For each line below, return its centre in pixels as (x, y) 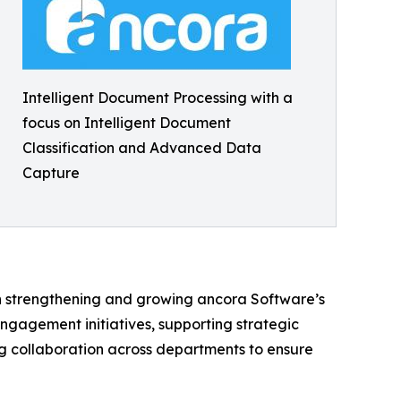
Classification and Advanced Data (142, 148)
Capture (51, 173)
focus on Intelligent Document (127, 123)
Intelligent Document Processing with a (158, 98)
